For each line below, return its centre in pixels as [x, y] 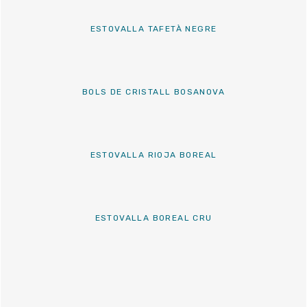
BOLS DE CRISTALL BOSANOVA [153, 92]
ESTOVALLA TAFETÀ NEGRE [153, 29]
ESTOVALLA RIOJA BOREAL [153, 155]
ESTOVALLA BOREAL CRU [153, 218]
